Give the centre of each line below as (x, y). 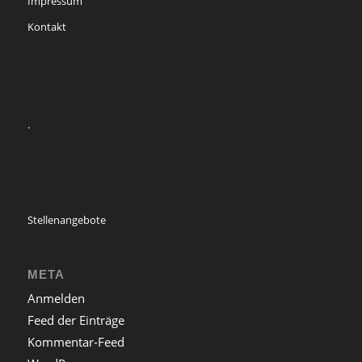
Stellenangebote (66, 219)
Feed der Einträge (76, 320)
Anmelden (56, 298)
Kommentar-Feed (76, 341)
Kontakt (46, 27)
